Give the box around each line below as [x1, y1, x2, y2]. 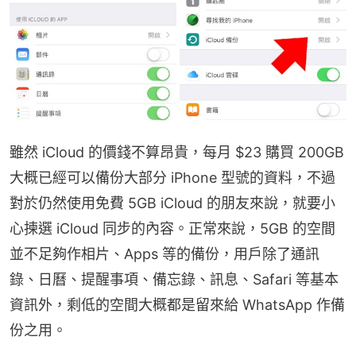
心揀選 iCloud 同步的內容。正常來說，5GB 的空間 [10, 220, 335, 238]
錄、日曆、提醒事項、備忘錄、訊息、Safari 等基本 [10, 271, 339, 288]
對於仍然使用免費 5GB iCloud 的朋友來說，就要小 [10, 195, 335, 212]
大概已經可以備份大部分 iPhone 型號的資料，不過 [10, 169, 335, 187]
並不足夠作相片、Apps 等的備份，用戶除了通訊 [10, 246, 319, 263]
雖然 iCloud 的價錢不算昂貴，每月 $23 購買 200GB [10, 144, 344, 161]
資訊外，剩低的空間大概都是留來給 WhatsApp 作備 [10, 296, 345, 314]
